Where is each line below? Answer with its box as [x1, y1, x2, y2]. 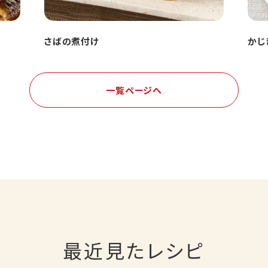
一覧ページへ [106, 83, 162, 96]
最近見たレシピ [63, 236, 205, 264]
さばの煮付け [44, 34, 99, 47]
